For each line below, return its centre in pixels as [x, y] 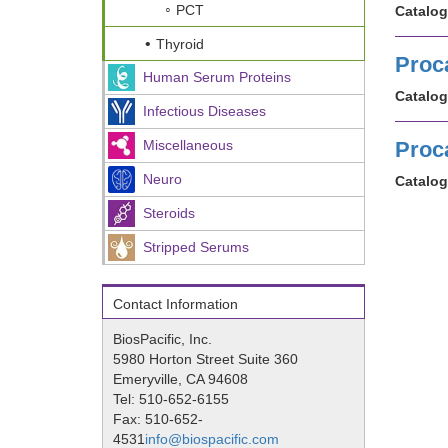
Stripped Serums [196, 247]
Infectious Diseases [204, 111]
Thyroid [180, 43]
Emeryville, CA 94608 [180, 379]
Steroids [169, 213]
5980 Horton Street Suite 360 [205, 359]
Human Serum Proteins [217, 77]
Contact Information [175, 304]
